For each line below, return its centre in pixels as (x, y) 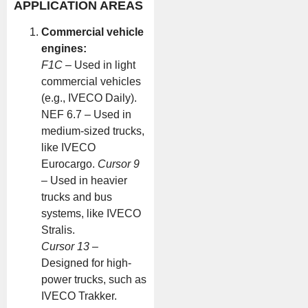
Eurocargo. (69, 164)
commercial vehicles (91, 81)
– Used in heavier (84, 180)
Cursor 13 (65, 246)
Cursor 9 (119, 164)
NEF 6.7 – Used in (86, 114)
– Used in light (99, 65)
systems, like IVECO (91, 213)
